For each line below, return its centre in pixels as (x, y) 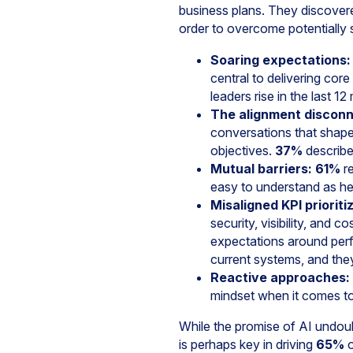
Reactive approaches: (280, 277)
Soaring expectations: (281, 60)
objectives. (243, 150)
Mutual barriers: (261, 169)
